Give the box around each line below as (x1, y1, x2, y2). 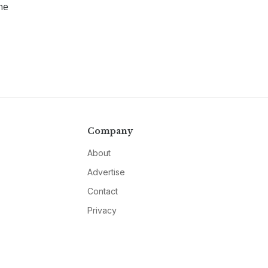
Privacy (87, 205, 117, 215)
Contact (87, 185, 118, 196)
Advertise (87, 166, 125, 177)
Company (87, 125, 133, 136)
